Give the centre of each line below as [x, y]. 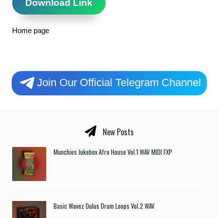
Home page [31, 30]
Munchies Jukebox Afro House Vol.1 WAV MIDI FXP [113, 152]
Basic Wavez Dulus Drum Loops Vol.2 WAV [104, 206]
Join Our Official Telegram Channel [119, 82]
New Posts [117, 132]
